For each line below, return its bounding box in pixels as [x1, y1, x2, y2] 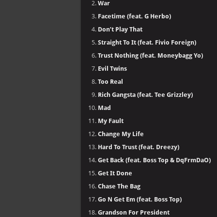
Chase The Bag [98, 183, 140, 190]
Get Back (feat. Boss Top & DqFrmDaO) [98, 156, 211, 164]
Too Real [98, 78, 123, 85]
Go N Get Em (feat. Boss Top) [98, 196, 182, 203]
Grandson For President [98, 209, 170, 216]
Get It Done [98, 170, 132, 177]
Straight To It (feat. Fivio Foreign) [98, 39, 196, 46]
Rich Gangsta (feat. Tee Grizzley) [98, 91, 193, 98]
